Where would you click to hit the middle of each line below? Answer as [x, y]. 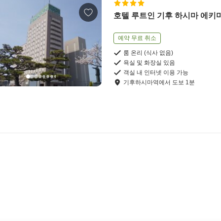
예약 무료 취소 [137, 38]
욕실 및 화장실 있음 [149, 63]
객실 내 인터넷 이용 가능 [156, 73]
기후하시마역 [141, 83]
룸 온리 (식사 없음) [148, 53]
